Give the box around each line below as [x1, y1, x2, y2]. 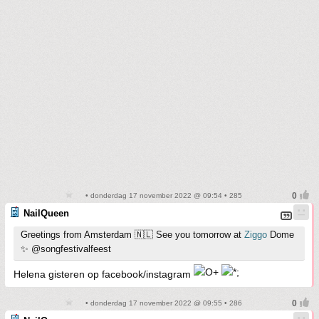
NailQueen [23, 208, 69, 219]
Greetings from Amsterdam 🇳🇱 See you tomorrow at [21, 229, 244, 240]
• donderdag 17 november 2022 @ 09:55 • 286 [83, 299, 242, 307]
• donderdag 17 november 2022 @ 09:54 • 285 [83, 192, 242, 199]
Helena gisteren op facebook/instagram [14, 268, 194, 280]
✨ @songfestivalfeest [21, 244, 111, 254]
